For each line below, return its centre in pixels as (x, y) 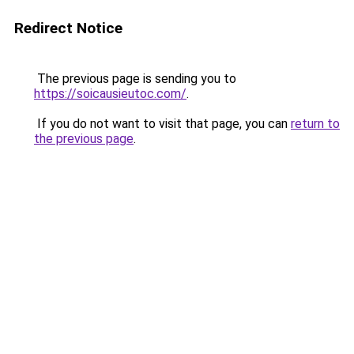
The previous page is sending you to (135, 79)
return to (315, 124)
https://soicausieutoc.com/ (110, 94)
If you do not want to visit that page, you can (162, 124)
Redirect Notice (68, 28)
